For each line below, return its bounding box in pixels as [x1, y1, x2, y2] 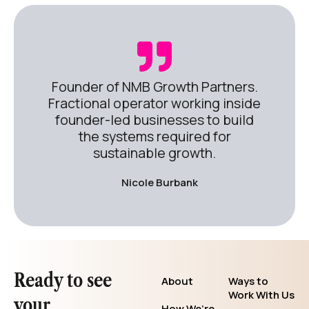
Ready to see [14, 268, 112, 292]
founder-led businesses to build [55, 110, 254, 129]
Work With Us [228, 288, 295, 302]
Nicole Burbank [121, 175, 198, 190]
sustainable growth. [93, 143, 216, 162]
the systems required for [78, 126, 231, 146]
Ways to [228, 274, 268, 288]
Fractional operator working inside [48, 93, 261, 112]
